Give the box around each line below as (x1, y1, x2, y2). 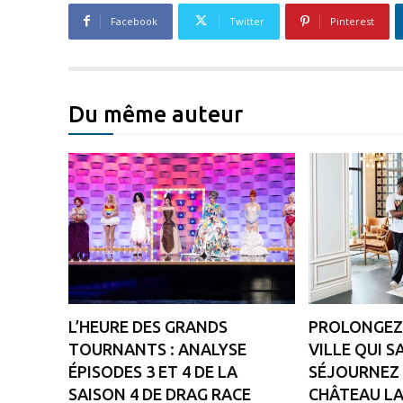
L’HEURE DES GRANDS (68, 318, 228, 336)
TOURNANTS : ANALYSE (68, 340, 246, 359)
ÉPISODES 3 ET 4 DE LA (68, 363, 237, 381)
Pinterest (330, 13, 374, 28)
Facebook (111, 13, 157, 28)
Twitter (229, 13, 264, 28)
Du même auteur (68, 101, 243, 127)
